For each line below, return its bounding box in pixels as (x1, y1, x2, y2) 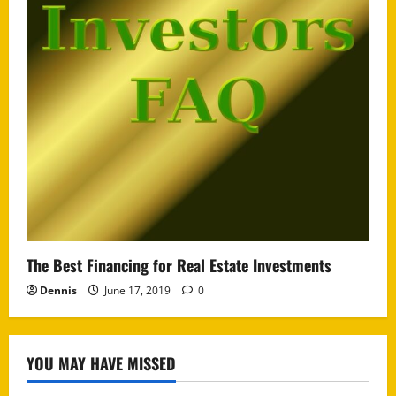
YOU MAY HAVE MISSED (27, 351, 176, 375)
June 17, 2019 (102, 282, 173, 298)
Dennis (40, 282, 77, 298)
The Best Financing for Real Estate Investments (27, 253, 331, 277)
